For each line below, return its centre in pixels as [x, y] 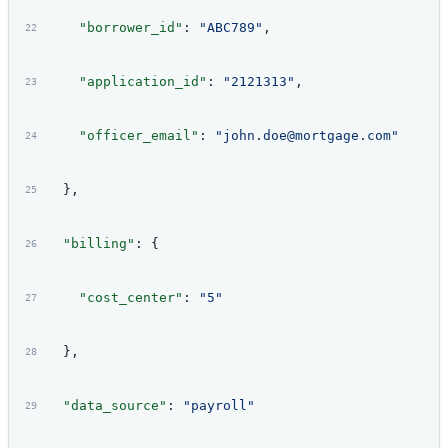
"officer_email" [122, 136]
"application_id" [126, 82]
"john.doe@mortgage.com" [306, 136]
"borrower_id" [114, 28]
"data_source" [106, 406]
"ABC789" [230, 28]
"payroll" [218, 406]
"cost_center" [114, 298]
